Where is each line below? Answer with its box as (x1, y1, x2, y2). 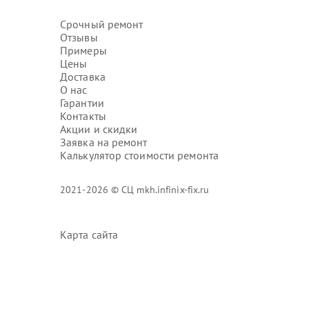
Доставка (60, 70, 106, 83)
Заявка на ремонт (60, 135, 148, 149)
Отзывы (60, 30, 98, 44)
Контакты (60, 109, 106, 123)
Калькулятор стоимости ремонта (60, 148, 219, 162)
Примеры (60, 43, 107, 57)
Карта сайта (60, 228, 119, 241)
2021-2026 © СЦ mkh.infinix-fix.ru (60, 183, 210, 196)
